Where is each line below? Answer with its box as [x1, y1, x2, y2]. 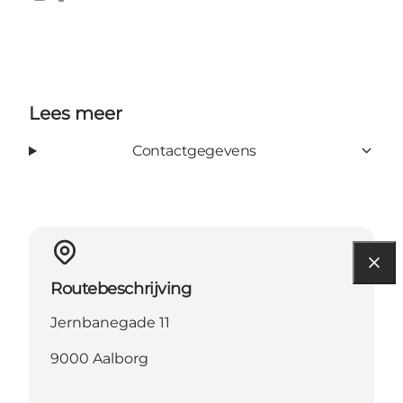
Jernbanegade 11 [50, 313, 170, 331]
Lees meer [29, 102, 122, 124]
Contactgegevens [131, 141, 256, 159]
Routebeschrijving [50, 278, 192, 299]
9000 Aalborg [50, 349, 148, 367]
